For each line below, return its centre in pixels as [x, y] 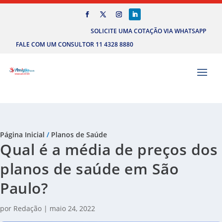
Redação [28, 209]
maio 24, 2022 [72, 209]
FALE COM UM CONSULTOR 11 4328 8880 [75, 45]
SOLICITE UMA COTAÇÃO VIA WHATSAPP [148, 31]
